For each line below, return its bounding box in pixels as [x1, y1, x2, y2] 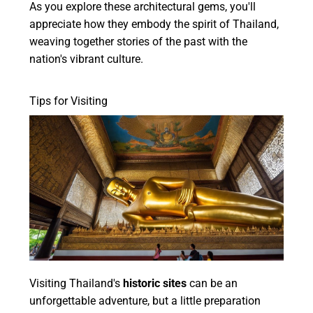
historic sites [123, 276, 187, 290]
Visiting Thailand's [29, 276, 124, 290]
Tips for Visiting [29, 94, 108, 108]
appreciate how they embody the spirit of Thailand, [29, 17, 279, 31]
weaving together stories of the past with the [29, 35, 248, 49]
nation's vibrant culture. [29, 52, 144, 66]
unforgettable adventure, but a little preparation [29, 293, 261, 307]
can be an [187, 276, 238, 290]
